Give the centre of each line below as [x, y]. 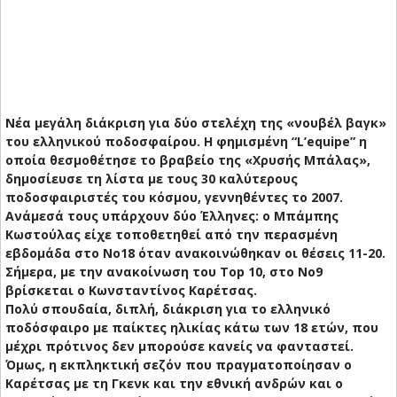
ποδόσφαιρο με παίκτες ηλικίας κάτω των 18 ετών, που [192, 328]
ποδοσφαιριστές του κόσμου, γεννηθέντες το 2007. [174, 198]
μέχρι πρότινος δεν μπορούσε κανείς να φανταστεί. [179, 346]
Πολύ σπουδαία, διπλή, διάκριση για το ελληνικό [168, 309]
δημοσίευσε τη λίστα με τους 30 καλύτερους [152, 179]
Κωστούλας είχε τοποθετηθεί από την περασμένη [171, 235]
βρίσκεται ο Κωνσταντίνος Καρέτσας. [131, 291]
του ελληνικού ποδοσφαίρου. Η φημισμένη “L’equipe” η [186, 142]
